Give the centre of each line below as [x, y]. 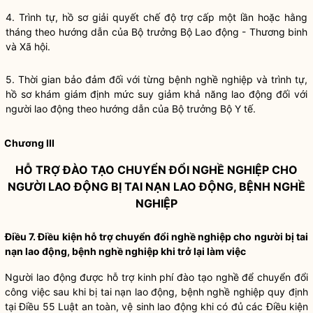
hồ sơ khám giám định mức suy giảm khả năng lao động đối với [156, 94]
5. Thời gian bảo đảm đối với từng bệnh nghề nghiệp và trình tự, [156, 79]
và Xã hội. [28, 46]
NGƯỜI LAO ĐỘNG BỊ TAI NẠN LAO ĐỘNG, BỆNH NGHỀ [156, 187]
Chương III [29, 143]
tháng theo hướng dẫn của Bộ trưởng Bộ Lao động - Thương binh [156, 32]
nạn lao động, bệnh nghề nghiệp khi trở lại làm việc [125, 251]
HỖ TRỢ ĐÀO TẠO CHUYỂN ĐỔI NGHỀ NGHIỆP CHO [156, 170]
